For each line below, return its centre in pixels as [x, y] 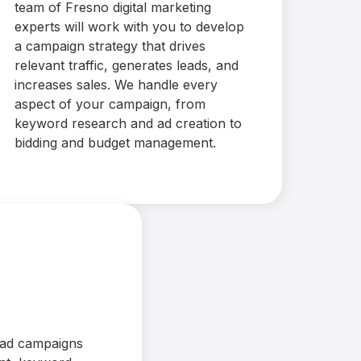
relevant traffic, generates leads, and [127, 65]
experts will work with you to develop [130, 27]
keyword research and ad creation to [129, 123]
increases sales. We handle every [116, 85]
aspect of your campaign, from [110, 104]
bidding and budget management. [116, 143]
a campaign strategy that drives [110, 46]
